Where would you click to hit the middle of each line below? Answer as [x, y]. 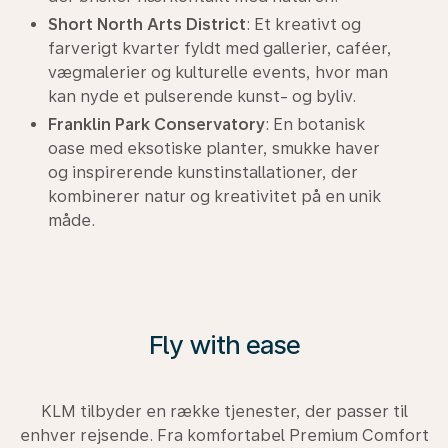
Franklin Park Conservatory [156, 124]
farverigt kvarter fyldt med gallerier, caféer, [220, 48]
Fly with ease [224, 344]
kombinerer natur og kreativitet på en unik [214, 196]
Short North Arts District [147, 24]
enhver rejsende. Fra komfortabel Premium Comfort [224, 435]
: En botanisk [315, 124]
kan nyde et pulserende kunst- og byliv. [202, 96]
